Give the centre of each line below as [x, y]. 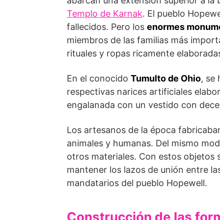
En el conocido [99, 78]
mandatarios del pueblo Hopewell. [137, 183]
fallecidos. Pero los [107, 27]
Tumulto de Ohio [166, 78]
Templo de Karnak [105, 14]
